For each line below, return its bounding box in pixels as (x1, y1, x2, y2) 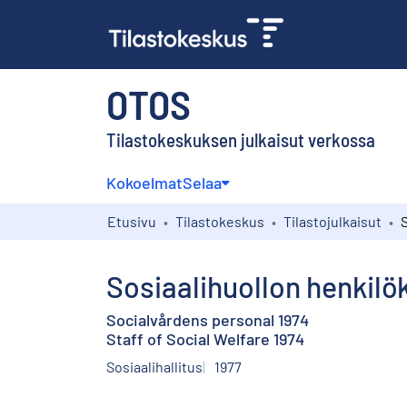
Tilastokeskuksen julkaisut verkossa (106, 127, 375, 151)
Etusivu (107, 212, 156, 230)
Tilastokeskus (175, 212, 264, 230)
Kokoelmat (106, 172, 183, 193)
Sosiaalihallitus (106, 357, 203, 375)
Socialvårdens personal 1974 (106, 309, 309, 330)
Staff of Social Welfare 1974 (106, 328, 304, 349)
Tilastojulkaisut (283, 212, 382, 230)
